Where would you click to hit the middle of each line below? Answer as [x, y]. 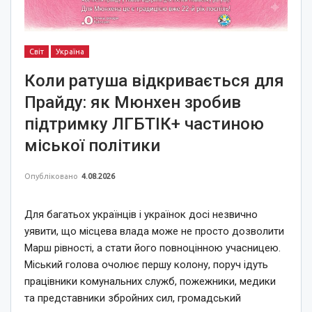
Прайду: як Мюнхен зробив [133, 102]
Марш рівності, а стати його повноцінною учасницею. [153, 248]
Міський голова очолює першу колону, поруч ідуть [146, 264]
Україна [70, 51]
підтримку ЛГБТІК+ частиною [144, 124]
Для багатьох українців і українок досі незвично [141, 214]
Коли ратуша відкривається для [154, 80]
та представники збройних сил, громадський [133, 298]
